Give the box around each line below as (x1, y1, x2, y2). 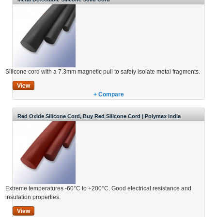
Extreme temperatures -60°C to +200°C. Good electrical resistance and (5, 185, 191, 192)
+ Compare (93, 91, 124, 98)
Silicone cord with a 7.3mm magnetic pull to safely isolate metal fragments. (5, 68, 200, 75)
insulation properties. (5, 193, 61, 201)
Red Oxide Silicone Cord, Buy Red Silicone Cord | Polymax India (17, 113, 181, 119)
